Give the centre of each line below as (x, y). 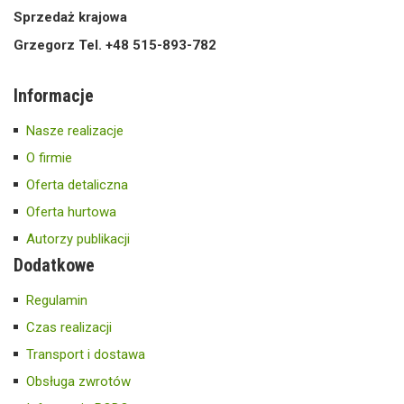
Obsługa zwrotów (78, 381)
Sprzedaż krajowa (70, 17)
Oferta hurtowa (71, 211)
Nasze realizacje (75, 130)
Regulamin (57, 300)
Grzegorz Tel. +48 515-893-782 (115, 45)
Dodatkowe (54, 265)
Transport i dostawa (86, 354)
